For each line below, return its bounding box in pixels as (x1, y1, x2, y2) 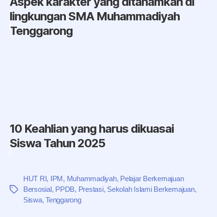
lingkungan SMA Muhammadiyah (10, 9, 180, 23)
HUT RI (23, 174, 47, 183)
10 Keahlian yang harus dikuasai (10, 121, 174, 136)
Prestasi (78, 185, 104, 193)
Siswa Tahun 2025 (10, 136, 106, 150)
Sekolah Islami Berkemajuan (107, 185, 195, 193)
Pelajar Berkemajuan (120, 174, 184, 183)
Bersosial (23, 185, 52, 193)
